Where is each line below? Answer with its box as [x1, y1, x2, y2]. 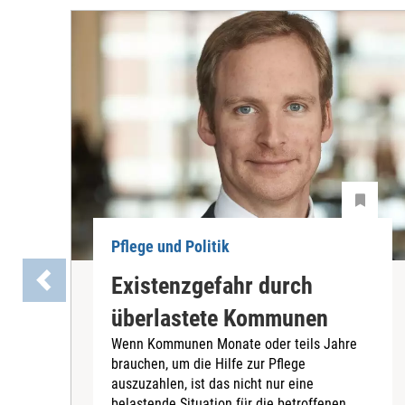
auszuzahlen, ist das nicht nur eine [111, 374, 314, 392]
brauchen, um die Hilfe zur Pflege [111, 354, 306, 372]
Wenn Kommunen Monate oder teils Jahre [111, 334, 357, 353]
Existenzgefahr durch [111, 271, 313, 299]
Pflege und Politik [111, 237, 230, 257]
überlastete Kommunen [111, 304, 328, 332]
